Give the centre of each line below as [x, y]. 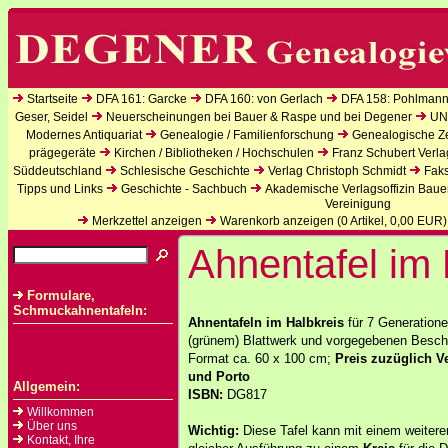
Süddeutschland [57, 171]
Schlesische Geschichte [184, 171]
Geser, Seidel [51, 117]
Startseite [52, 99]
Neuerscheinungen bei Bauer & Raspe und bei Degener [258, 117]
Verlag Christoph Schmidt [336, 171]
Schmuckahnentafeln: [80, 310]
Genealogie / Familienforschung [246, 135]
